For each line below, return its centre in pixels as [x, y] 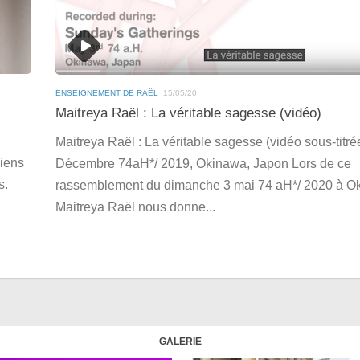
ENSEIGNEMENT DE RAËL [107, 92]
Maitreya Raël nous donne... [135, 207]
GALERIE [180, 342]
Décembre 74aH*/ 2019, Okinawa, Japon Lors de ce [203, 164]
